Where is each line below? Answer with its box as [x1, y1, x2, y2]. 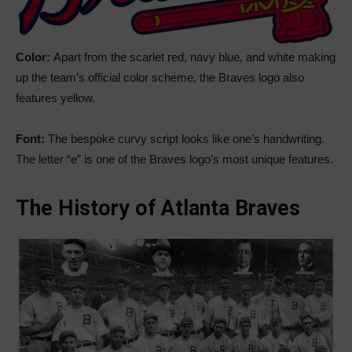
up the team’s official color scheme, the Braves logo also [16, 71, 304, 85]
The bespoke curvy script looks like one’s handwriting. [45, 132, 324, 146]
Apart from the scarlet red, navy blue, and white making [50, 50, 335, 64]
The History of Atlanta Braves [16, 196, 306, 222]
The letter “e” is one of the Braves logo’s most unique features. [16, 152, 333, 167]
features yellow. [16, 91, 95, 105]
